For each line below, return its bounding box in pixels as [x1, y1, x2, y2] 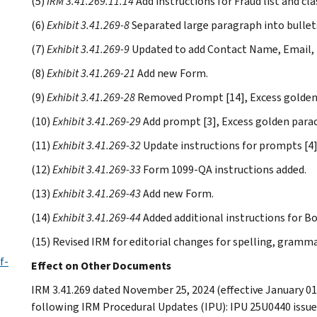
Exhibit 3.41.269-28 [47, 89, 135, 105]
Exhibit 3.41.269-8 [47, 17, 129, 33]
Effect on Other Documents [31, 258, 171, 273]
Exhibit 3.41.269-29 [52, 113, 141, 129]
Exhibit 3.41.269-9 [47, 41, 129, 57]
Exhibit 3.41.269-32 [52, 137, 141, 153]
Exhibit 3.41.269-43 [52, 185, 141, 201]
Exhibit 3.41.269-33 [52, 161, 141, 177]
